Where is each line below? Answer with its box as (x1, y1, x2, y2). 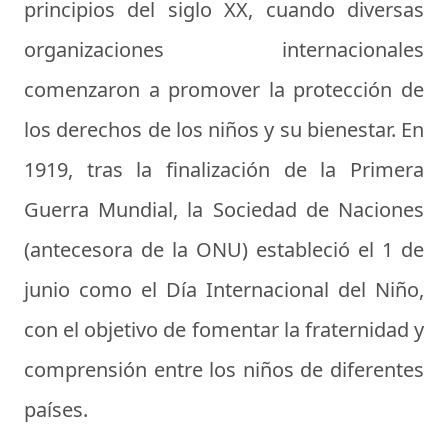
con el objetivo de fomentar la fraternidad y (24, 316, 424, 344)
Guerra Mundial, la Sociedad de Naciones (24, 196, 424, 224)
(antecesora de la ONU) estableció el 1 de (24, 236, 424, 264)
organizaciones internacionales (24, 36, 424, 64)
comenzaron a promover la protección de (24, 76, 424, 104)
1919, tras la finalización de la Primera (24, 156, 424, 184)
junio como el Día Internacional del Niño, (24, 276, 424, 304)
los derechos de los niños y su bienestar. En (24, 116, 424, 144)
